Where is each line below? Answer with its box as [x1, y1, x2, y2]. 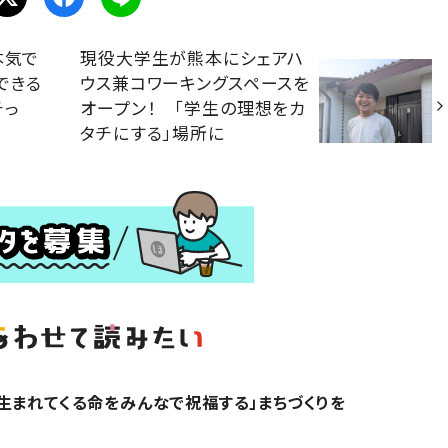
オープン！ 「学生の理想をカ [80, 95, 307, 121]
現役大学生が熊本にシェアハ [80, 45, 305, 71]
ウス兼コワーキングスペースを [80, 70, 311, 96]
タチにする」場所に [80, 120, 225, 146]
